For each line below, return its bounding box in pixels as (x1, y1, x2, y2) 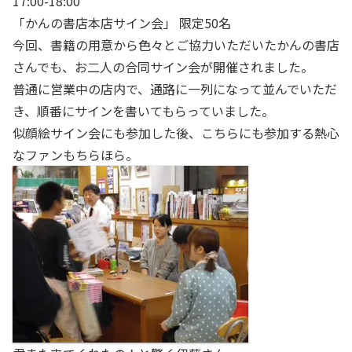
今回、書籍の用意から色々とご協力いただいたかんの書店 (13, 35, 339, 55)
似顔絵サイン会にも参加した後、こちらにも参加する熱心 (13, 123, 339, 143)
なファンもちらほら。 (13, 145, 138, 165)
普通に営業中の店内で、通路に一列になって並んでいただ (13, 79, 337, 99)
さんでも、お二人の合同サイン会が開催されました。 (13, 57, 313, 77)
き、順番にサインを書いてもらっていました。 (13, 101, 274, 121)
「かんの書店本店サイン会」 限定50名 (13, 13, 231, 33)
